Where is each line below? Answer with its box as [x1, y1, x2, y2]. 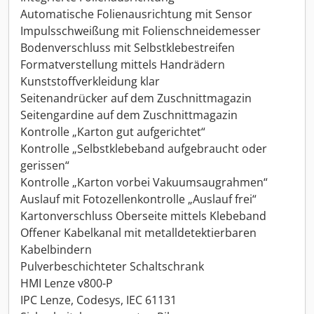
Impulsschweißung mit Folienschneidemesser [20, 23, 261, 39]
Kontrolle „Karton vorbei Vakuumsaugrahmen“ [20, 175, 268, 191]
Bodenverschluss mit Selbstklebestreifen [20, 40, 235, 56]
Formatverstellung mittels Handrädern [20, 57, 225, 73]
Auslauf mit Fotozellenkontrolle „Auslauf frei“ [20, 191, 257, 207]
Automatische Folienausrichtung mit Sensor [20, 6, 252, 22]
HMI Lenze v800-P [20, 275, 113, 292]
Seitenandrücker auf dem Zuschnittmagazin [20, 90, 252, 107]
